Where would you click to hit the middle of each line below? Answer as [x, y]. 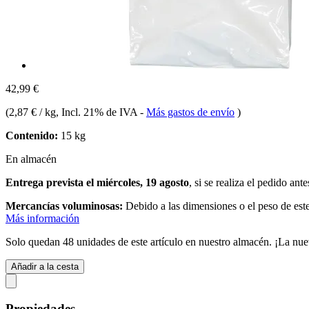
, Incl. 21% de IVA [98, 112]
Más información [42, 218]
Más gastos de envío [190, 112]
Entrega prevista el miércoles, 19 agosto [97, 182]
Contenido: [32, 135]
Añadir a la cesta [45, 266]
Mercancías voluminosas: [64, 206]
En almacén [31, 159]
